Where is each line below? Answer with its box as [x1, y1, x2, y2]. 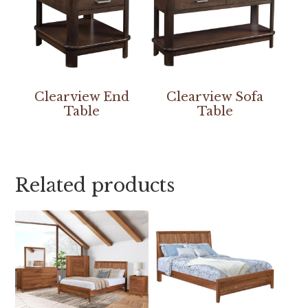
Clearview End [34, 89, 130, 105]
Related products [15, 174, 175, 197]
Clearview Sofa [166, 89, 264, 105]
